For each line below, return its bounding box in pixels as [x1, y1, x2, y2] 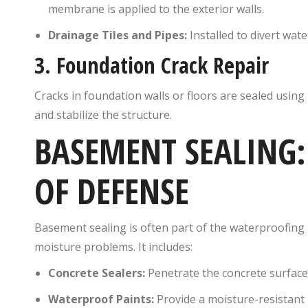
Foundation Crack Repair [56, 49, 269, 80]
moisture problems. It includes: [34, 239, 192, 254]
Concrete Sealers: [48, 265, 145, 280]
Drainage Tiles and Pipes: [48, 27, 187, 43]
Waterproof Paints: [48, 291, 154, 307]
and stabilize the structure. [34, 107, 172, 122]
